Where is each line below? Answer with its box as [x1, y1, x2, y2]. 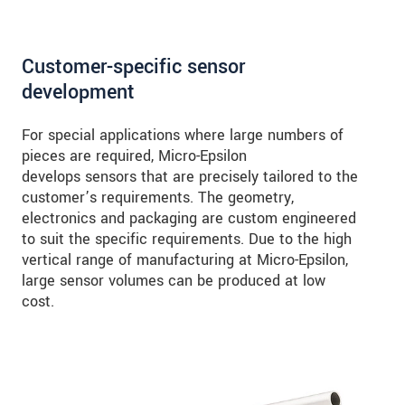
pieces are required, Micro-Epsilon [22, 146, 247, 167]
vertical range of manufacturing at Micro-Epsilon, [22, 250, 348, 271]
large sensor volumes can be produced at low [22, 270, 325, 292]
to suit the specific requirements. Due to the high [22, 229, 352, 250]
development [22, 78, 135, 108]
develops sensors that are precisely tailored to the [22, 166, 358, 188]
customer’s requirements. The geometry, [22, 187, 294, 209]
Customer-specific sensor [22, 52, 245, 82]
